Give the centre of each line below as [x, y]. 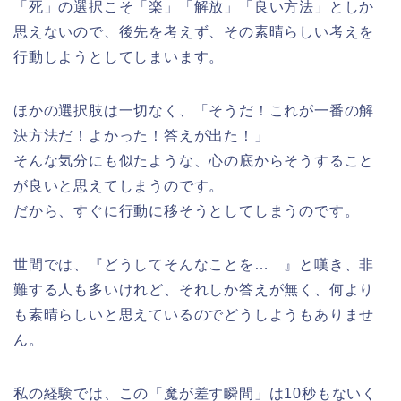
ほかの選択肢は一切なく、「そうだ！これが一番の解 [194, 110]
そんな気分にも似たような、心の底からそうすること [194, 160]
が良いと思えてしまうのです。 [119, 185]
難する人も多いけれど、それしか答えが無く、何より [194, 289]
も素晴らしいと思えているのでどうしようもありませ [194, 314]
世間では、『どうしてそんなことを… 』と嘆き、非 [194, 264]
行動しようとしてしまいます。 [119, 56]
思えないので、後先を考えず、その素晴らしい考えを [194, 31]
